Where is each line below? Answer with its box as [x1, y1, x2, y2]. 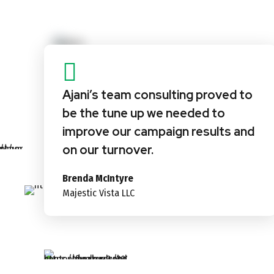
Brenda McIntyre [62, 172, 133, 184]
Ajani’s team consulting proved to [62, 86, 253, 103]
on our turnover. [62, 141, 154, 158]
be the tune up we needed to [62, 105, 225, 121]
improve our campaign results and [62, 123, 254, 139]
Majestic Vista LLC [62, 187, 135, 199]
